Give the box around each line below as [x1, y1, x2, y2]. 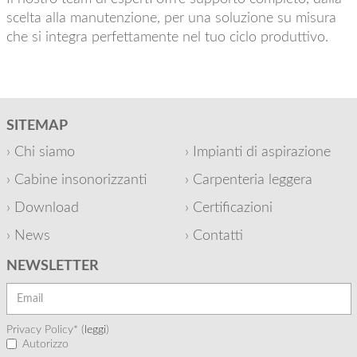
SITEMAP [6, 119, 68, 133]
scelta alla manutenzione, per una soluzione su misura [6, 11, 336, 25]
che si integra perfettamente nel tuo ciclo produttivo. [6, 30, 328, 45]
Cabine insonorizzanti [14, 173, 147, 187]
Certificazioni [192, 201, 273, 215]
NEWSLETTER [6, 259, 99, 273]
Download [14, 201, 79, 215]
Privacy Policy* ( [6, 324, 84, 335]
